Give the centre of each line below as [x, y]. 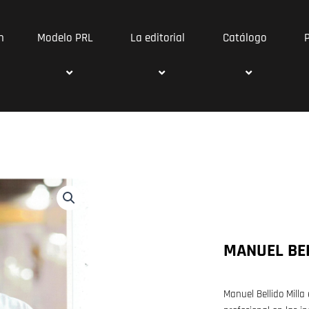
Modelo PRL [66, 38]
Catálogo [245, 38]
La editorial [157, 38]
